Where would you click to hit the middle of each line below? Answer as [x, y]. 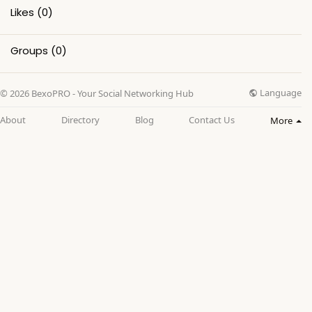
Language [280, 92]
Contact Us [212, 120]
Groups [29, 50]
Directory [80, 120]
